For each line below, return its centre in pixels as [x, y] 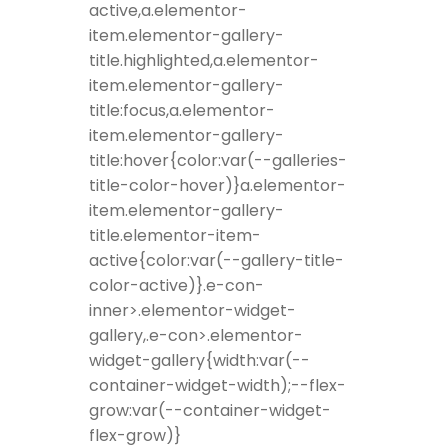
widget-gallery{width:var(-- [199, 361]
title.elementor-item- [175, 236]
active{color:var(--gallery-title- [216, 261]
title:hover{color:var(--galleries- [218, 161]
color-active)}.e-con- [176, 286]
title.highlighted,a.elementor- [204, 61]
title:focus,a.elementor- [182, 111]
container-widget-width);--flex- [217, 386]
